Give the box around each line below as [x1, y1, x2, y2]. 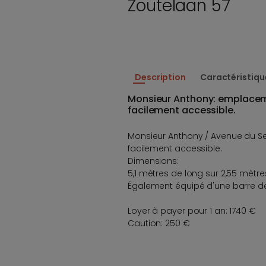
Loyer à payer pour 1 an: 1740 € [128, 204, 256, 217]
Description [135, 71, 186, 83]
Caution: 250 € [128, 217, 190, 229]
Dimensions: [128, 154, 179, 167]
